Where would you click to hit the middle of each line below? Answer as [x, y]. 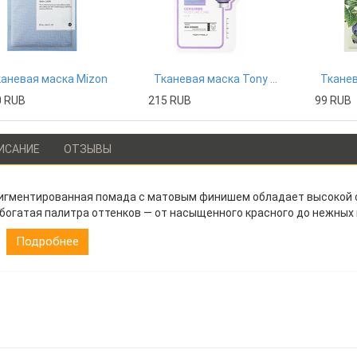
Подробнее [47, 241]
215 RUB [170, 100]
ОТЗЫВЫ [87, 149]
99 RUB [333, 100]
